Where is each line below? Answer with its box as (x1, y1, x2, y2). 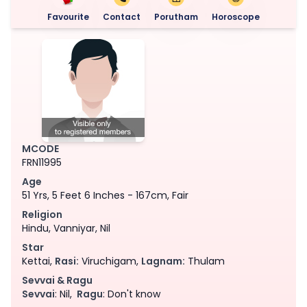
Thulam (185, 254, 225, 268)
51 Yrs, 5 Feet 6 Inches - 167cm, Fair (22, 188, 188, 202)
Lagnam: (141, 254, 185, 268)
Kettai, (22, 254, 55, 268)
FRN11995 (22, 155, 62, 169)
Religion (22, 207, 62, 221)
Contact (103, 10, 140, 23)
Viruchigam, (79, 254, 141, 268)
